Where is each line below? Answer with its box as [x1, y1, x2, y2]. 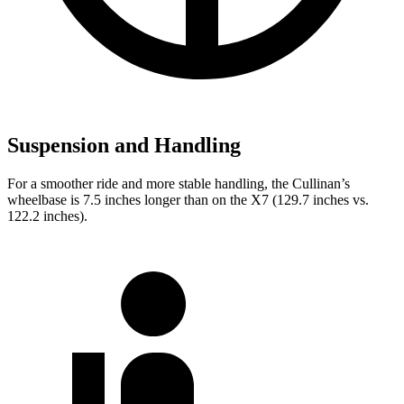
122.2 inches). [7, 207, 87, 224]
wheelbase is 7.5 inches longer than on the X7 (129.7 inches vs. [7, 191, 369, 207]
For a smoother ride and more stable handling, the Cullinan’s [7, 175, 350, 191]
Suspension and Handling [7, 133, 241, 157]
